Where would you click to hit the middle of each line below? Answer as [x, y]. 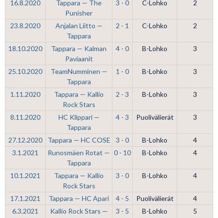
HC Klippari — [79, 117]
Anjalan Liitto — [79, 26]
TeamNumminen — [79, 71]
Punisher [79, 13]
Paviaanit [79, 59]
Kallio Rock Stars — [79, 211]
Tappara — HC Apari [79, 198]
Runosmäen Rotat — [79, 153]
